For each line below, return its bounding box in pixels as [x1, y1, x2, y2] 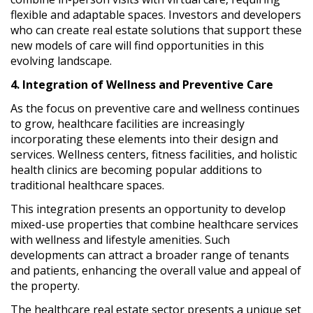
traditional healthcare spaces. [10, 177, 164, 193]
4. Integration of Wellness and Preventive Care [10, 76, 273, 92]
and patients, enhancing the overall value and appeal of [10, 262, 301, 278]
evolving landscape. [10, 52, 112, 68]
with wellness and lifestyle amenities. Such [10, 231, 230, 247]
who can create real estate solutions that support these [10, 22, 302, 38]
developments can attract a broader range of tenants [10, 247, 289, 263]
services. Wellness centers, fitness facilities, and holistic [10, 146, 297, 162]
